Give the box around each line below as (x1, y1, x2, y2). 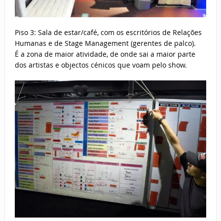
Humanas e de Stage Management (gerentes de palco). (14, 38, 196, 48)
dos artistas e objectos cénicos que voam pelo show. (14, 60, 187, 70)
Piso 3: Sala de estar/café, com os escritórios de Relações (14, 28, 202, 37)
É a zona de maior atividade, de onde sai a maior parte (14, 49, 195, 59)
